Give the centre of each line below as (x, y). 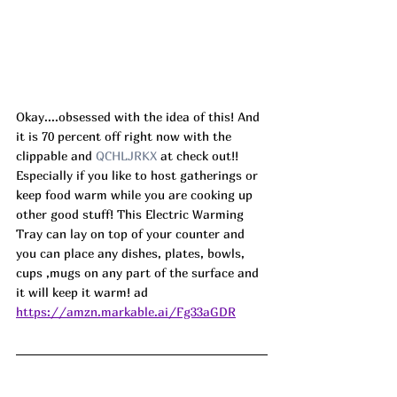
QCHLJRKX (128, 155)
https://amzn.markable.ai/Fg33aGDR (126, 311)
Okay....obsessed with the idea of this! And (140, 116)
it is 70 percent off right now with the (125, 136)
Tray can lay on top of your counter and (132, 233)
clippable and (56, 155)
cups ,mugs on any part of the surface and (139, 272)
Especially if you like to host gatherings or (139, 175)
